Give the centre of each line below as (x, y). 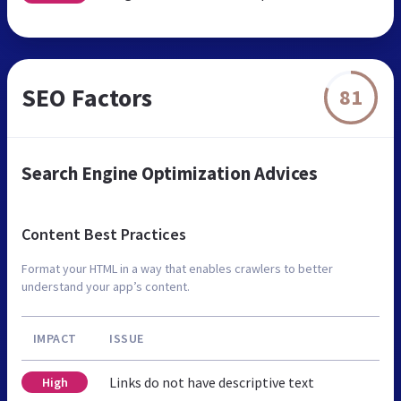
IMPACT (55, 338)
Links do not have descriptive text (212, 382)
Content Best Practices (104, 234)
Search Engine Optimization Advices (170, 173)
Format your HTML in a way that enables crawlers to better (177, 268)
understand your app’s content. (106, 286)
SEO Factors (87, 97)
